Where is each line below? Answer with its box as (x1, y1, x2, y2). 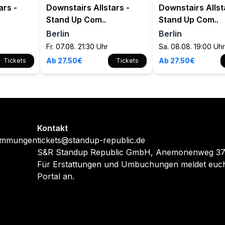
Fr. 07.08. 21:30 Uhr (46, 42, 108, 51)
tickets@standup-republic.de (37, 135, 145, 145)
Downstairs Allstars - (46, 3, 130, 13)
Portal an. (37, 171, 74, 181)
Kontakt (37, 123, 68, 133)
